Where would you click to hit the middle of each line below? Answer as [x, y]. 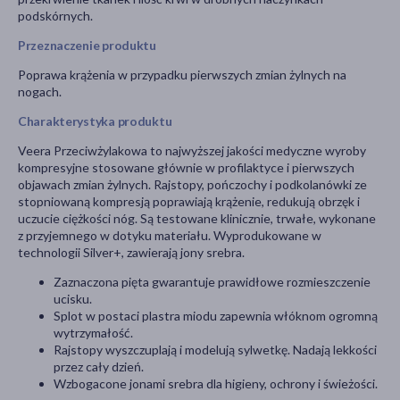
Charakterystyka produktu [95, 121]
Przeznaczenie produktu [87, 46]
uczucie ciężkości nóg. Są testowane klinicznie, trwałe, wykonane [197, 219]
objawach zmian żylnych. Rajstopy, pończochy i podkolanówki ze [192, 185]
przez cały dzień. [99, 367]
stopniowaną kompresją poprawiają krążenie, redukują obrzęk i [189, 202]
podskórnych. [55, 16]
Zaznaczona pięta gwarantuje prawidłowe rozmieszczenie [212, 282]
